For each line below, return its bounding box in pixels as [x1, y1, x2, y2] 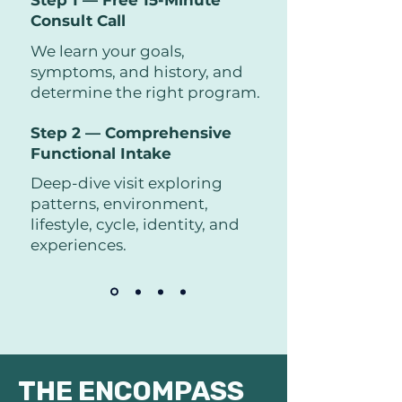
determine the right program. [31, 83, 260, 101]
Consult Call [31, 12, 126, 30]
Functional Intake [31, 144, 171, 162]
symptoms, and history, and [31, 63, 243, 81]
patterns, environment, [31, 195, 208, 213]
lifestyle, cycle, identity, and [31, 215, 240, 233]
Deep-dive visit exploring [31, 174, 223, 192]
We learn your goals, [31, 42, 185, 60]
